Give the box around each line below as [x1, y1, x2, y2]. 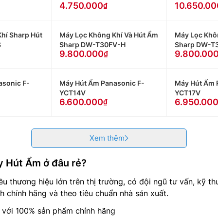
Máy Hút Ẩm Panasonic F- [59, 79, 145, 87]
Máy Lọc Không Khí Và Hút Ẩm [59, 31, 159, 39]
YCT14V [59, 89, 86, 97]
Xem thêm [89, 133, 125, 143]
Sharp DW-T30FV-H [59, 40, 126, 49]
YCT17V [174, 89, 200, 97]
